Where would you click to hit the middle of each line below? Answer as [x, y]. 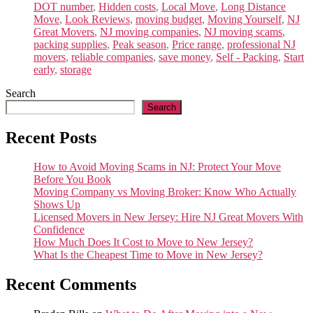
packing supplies [70, 44]
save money [184, 57]
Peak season [139, 44]
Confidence [59, 230]
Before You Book [72, 180]
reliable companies [112, 57]
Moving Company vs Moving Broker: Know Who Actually [165, 192]
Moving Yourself [245, 19]
